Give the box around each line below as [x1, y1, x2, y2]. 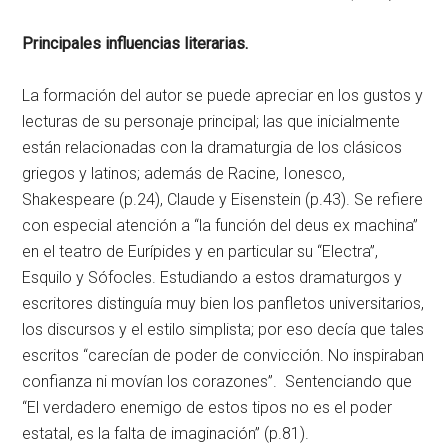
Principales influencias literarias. [22, 34, 249, 53]
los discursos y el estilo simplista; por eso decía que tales [22, 320, 425, 339]
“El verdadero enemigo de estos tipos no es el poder [22, 398, 393, 417]
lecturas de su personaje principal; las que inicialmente [22, 112, 401, 131]
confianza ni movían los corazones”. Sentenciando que [22, 372, 413, 391]
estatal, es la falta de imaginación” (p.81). [22, 424, 310, 443]
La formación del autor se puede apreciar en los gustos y [22, 86, 424, 105]
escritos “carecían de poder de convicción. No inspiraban [22, 346, 425, 365]
